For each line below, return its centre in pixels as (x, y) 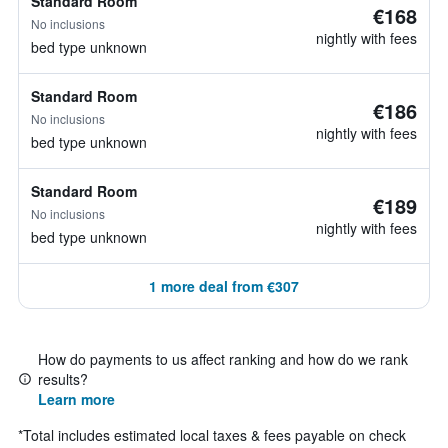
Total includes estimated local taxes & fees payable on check (214, 435)
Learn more (76, 399)
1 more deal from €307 (224, 286)
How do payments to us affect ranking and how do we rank (223, 359)
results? (63, 379)
